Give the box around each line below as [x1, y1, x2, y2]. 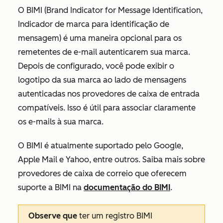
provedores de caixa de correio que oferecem [18, 169, 187, 178]
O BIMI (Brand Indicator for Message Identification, [18, 5, 203, 15]
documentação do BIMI [84, 183, 170, 192]
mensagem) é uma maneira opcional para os [18, 33, 182, 43]
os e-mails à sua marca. [18, 117, 106, 126]
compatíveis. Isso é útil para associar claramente [18, 103, 196, 112]
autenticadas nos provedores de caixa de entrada [18, 89, 200, 99]
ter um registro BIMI [77, 211, 152, 221]
